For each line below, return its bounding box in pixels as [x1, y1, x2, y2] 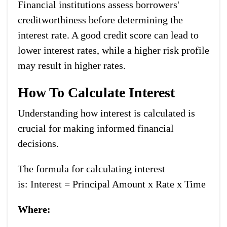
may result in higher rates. [18, 59, 126, 71]
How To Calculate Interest [18, 84, 175, 100]
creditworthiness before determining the [18, 14, 183, 25]
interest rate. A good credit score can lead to [18, 29, 199, 41]
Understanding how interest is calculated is [18, 107, 195, 119]
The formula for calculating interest [18, 163, 165, 174]
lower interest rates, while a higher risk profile [18, 44, 209, 56]
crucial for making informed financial [18, 122, 174, 134]
